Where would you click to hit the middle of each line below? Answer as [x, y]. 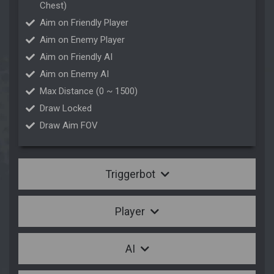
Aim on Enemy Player [82, 40]
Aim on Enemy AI [74, 74]
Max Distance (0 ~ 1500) [89, 91]
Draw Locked [66, 109]
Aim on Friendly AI [76, 57]
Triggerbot [131, 174]
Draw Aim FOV [69, 126]
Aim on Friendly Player [84, 23]
